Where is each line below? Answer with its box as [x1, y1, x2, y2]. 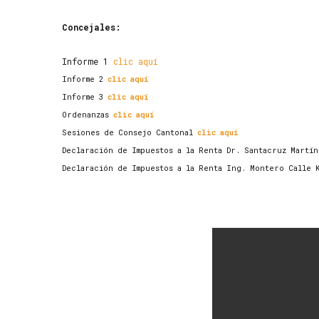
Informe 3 [62, 92, 108, 102]
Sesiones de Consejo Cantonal [62, 127, 197, 137]
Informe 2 [62, 74, 108, 84]
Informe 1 [62, 56, 108, 67]
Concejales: [62, 21, 121, 33]
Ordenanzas [62, 110, 113, 120]
